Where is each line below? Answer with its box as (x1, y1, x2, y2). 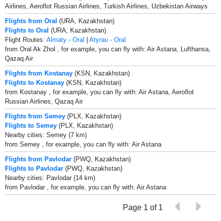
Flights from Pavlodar (5, 155, 72, 163)
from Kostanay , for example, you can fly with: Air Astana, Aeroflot (5, 88, 194, 96)
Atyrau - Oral (89, 36, 126, 43)
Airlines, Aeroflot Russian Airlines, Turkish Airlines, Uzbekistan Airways (5, 2, 208, 10)
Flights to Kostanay (5, 78, 64, 86)
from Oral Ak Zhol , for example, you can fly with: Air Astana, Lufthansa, (5, 45, 211, 53)
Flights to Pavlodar (5, 164, 63, 172)
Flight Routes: (5, 36, 46, 43)
